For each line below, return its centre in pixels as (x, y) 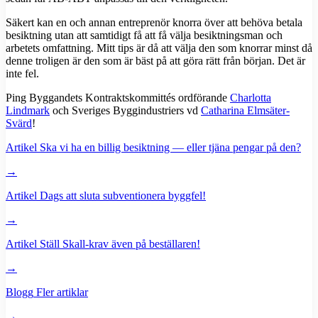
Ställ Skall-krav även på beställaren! (120, 244)
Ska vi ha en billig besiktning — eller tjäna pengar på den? (170, 148)
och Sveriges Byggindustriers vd (125, 111)
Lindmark (28, 111)
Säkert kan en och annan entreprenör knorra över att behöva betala (154, 23)
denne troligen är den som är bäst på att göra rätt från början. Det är (155, 61)
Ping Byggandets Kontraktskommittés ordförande (118, 98)
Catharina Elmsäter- (245, 111)
